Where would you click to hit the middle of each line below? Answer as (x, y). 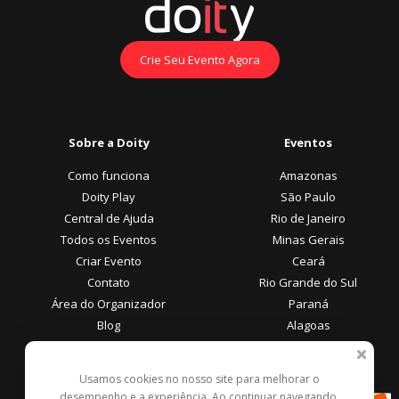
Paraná (308, 303)
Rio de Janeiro (308, 218)
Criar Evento (109, 261)
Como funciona (109, 175)
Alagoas (308, 325)
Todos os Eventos (109, 239)
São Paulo (308, 196)
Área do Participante (109, 373)
